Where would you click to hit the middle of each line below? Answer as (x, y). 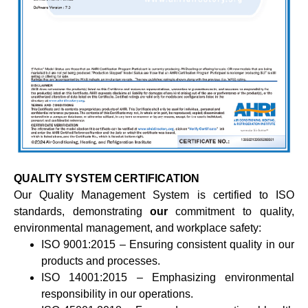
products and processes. (101, 261)
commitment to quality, (235, 212)
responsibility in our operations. (117, 294)
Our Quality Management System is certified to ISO (154, 195)
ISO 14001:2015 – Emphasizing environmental (168, 278)
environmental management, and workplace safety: (137, 228)
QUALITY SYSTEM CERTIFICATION (107, 179)
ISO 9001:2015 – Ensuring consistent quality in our (168, 245)
